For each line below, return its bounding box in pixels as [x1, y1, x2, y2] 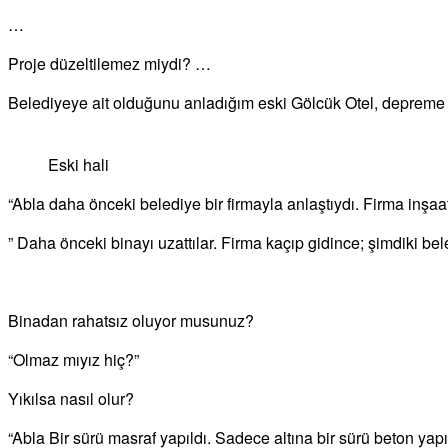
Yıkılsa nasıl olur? [8, 386, 134, 410]
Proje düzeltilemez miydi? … [8, 51, 211, 75]
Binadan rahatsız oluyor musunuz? [8, 308, 254, 332]
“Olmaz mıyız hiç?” [8, 347, 139, 371]
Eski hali [48, 152, 109, 176]
